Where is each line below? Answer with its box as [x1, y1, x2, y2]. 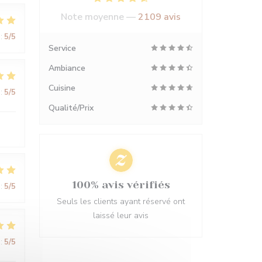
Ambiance [49, 63, 85, 74]
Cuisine [49, 82, 75, 94]
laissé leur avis [93, 210, 149, 221]
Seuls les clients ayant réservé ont [57, 196, 185, 207]
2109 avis [138, 11, 181, 23]
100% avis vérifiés [71, 179, 170, 191]
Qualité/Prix [49, 102, 94, 113]
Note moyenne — [61, 11, 138, 23]
